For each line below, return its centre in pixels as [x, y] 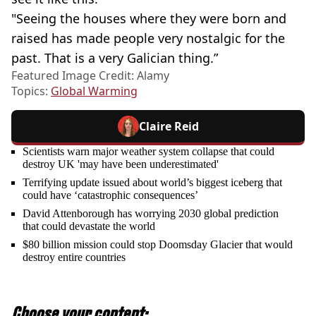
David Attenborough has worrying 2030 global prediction [151, 213]
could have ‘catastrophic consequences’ [110, 195]
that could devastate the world [89, 226]
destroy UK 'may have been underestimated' [121, 164]
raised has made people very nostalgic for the [148, 38]
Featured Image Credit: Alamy [90, 75]
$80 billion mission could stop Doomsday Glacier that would [158, 244]
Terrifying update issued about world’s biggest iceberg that [152, 182]
